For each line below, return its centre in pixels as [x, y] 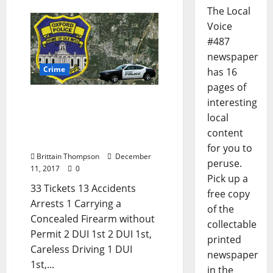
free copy [228, 194]
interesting [232, 103]
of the [220, 209]
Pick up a [227, 179]
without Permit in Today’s [93, 127]
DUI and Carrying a [77, 100]
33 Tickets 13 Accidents [83, 188]
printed [224, 240]
